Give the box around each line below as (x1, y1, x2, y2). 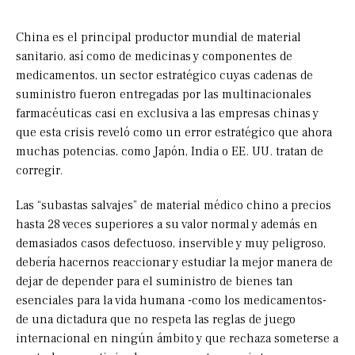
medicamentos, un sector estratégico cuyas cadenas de (16, 67, 313, 84)
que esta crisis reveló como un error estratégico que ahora (16, 124, 332, 141)
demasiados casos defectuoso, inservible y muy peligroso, (16, 235, 326, 252)
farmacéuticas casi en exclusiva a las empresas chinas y (16, 105, 319, 122)
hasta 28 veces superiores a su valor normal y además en (16, 216, 318, 233)
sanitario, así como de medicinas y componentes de (16, 48, 292, 65)
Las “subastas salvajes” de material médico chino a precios (16, 197, 331, 214)
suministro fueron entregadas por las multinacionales (16, 86, 311, 103)
